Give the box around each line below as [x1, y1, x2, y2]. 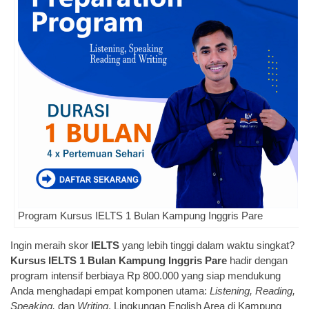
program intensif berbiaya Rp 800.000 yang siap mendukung [10, 270, 281, 282]
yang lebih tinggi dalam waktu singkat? [119, 239, 295, 252]
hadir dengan [227, 255, 288, 267]
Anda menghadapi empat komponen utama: [10, 285, 210, 297]
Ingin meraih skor [10, 239, 91, 252]
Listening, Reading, [210, 285, 295, 297]
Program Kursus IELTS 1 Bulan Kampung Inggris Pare [18, 210, 263, 222]
